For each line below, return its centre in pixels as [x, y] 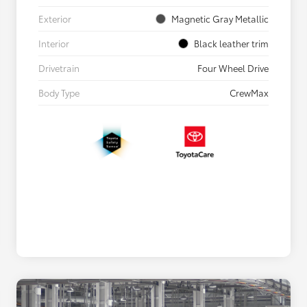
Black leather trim [231, 43]
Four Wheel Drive [233, 67]
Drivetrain [59, 67]
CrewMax [249, 92]
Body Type [59, 92]
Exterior [55, 18]
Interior [54, 43]
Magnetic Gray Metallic [220, 18]
